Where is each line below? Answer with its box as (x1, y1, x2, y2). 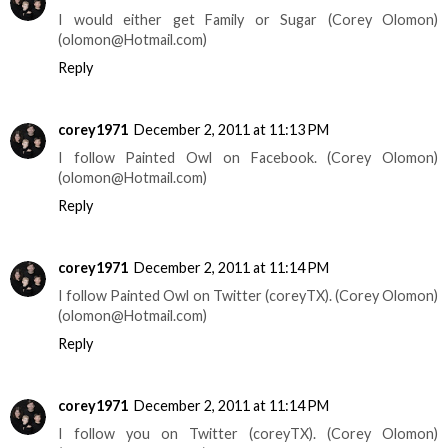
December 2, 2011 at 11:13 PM (134, 121, 329, 139)
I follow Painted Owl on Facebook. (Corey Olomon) (58, 149, 438, 167)
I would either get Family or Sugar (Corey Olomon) (58, 11, 438, 29)
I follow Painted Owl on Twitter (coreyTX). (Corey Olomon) (58, 287, 438, 305)
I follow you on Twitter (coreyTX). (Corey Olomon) (58, 425, 438, 443)
